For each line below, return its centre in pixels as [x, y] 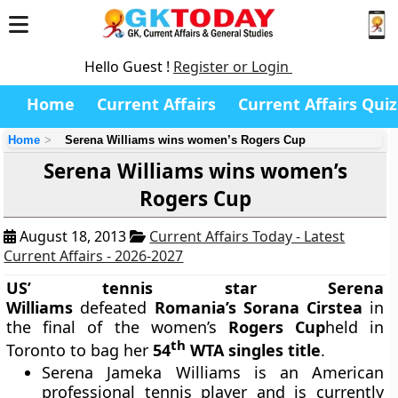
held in [354, 327]
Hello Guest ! [129, 67]
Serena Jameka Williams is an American [213, 372]
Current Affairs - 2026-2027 [94, 256]
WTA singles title [254, 350]
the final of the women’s [117, 327]
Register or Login [233, 67]
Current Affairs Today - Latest [247, 236]
